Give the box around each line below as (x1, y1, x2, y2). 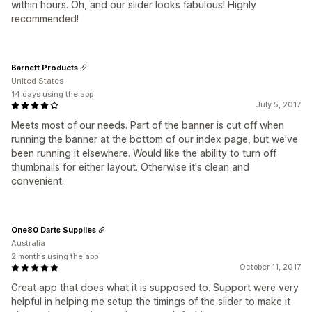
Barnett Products (11, 62, 78, 72)
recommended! (11, 13, 79, 24)
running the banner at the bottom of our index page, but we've (11, 133, 298, 145)
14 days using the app (11, 89, 93, 99)
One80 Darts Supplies (11, 224, 96, 235)
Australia (11, 238, 45, 248)
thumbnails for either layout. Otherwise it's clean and (11, 161, 249, 173)
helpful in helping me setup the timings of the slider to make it (11, 295, 290, 307)
